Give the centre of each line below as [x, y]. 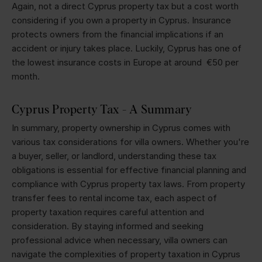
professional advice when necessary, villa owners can [120, 240]
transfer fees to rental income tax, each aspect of [114, 198]
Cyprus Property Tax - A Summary [102, 109]
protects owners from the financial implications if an [118, 34]
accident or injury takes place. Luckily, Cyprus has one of [127, 48]
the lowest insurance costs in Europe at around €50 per [125, 62]
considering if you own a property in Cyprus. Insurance [121, 20]
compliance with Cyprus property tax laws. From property [128, 184]
